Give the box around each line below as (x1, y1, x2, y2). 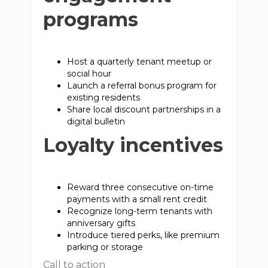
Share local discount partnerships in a (67, 104, 221, 115)
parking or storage (67, 242, 148, 252)
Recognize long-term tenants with (67, 206, 213, 217)
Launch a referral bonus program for (67, 80, 217, 91)
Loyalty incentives (43, 133, 224, 157)
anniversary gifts (67, 218, 141, 229)
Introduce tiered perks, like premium (67, 230, 220, 240)
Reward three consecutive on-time (67, 182, 214, 193)
